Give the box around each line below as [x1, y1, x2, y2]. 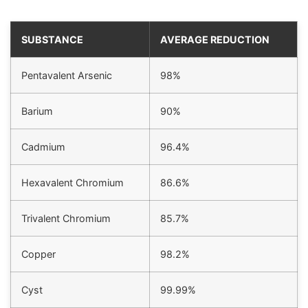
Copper [21, 248, 56, 261]
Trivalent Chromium [21, 212, 111, 225]
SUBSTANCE [21, 34, 83, 46]
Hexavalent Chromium [21, 177, 124, 189]
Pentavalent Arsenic [21, 69, 112, 82]
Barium [21, 105, 53, 118]
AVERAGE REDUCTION [160, 34, 269, 46]
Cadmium [21, 141, 65, 153]
